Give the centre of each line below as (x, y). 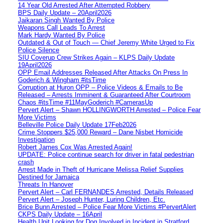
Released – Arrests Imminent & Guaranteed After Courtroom (104, 95)
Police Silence (39, 50)
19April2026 (35, 65)
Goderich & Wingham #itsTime (62, 80)
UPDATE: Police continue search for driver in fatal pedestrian (106, 154)
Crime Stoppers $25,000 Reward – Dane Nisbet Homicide (100, 132)
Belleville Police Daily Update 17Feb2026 (77, 124)
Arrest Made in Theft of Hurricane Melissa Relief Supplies (101, 169)
